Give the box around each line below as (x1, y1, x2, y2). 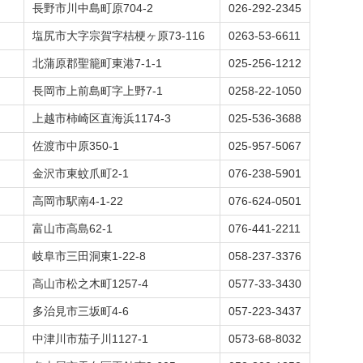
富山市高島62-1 (32, 222, 113, 235)
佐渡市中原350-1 (32, 139, 119, 152)
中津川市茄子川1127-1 (32, 332, 148, 345)
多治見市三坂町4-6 (32, 305, 129, 318)
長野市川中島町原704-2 (32, 2, 153, 15)
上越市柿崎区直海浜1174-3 (32, 112, 171, 125)
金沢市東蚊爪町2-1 (32, 167, 129, 180)
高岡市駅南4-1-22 (32, 194, 123, 207)
